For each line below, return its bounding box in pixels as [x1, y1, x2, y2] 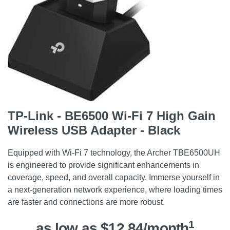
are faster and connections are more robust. [8, 198, 165, 206]
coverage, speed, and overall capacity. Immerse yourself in [8, 173, 220, 182]
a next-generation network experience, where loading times [8, 185, 222, 194]
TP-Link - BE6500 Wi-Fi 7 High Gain [8, 109, 216, 123]
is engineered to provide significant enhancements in [8, 161, 199, 169]
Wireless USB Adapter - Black [8, 123, 180, 137]
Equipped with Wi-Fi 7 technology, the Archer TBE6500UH [8, 148, 220, 157]
